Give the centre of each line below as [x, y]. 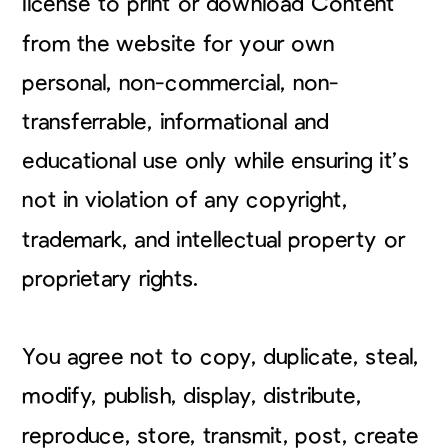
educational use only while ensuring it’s [215, 161]
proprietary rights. [110, 278]
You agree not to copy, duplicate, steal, [220, 357]
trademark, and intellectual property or [213, 239]
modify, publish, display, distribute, [192, 396]
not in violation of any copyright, [185, 200]
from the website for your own [178, 43]
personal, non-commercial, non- [180, 82]
